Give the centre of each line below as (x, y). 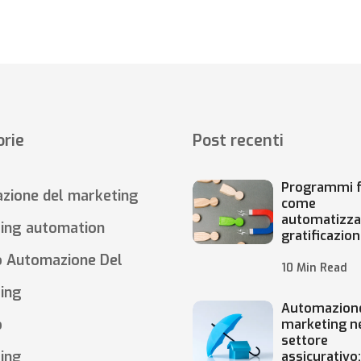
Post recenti (238, 141)
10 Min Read (314, 268)
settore (305, 340)
